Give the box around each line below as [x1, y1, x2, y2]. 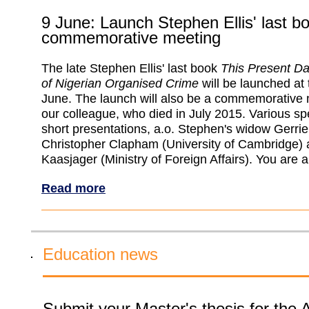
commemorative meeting [41, 28, 221, 47]
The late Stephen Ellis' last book [41, 61, 221, 75]
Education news [43, 245, 158, 263]
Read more [41, 181, 106, 195]
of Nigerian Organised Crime [41, 77, 199, 90]
